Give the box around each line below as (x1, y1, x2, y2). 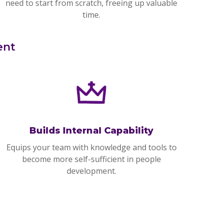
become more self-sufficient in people (22, 154, 161, 165)
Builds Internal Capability (29, 125, 153, 136)
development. (66, 165, 116, 176)
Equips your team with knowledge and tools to (6, 142, 177, 153)
